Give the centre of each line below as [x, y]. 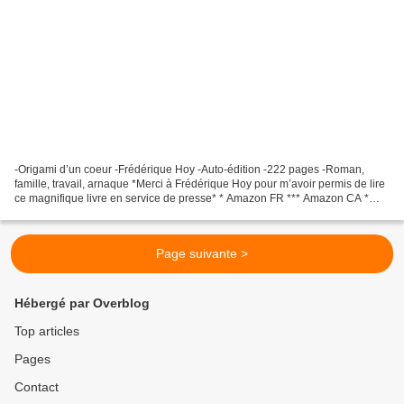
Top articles [47, 331]
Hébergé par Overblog [82, 303]
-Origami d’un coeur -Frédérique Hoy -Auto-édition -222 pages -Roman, [189, 169]
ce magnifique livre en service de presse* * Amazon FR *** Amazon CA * [192, 198]
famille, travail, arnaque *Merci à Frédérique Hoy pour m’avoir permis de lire [200, 184]
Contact [37, 387]
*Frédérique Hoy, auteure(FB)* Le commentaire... [134, 212]
